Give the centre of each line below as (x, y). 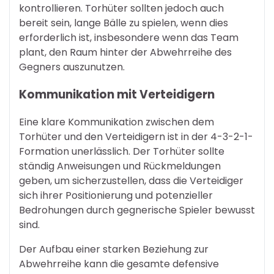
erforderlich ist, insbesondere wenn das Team (129, 38)
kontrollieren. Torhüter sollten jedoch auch (121, 9)
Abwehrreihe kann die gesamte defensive (119, 264)
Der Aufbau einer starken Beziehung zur (114, 249)
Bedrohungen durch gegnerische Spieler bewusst (137, 210)
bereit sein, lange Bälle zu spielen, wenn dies (124, 23)
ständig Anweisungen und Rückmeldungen (120, 166)
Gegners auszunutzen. (72, 67)
